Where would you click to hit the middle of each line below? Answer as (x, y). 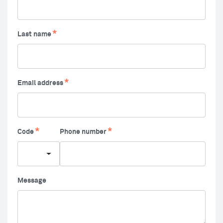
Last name (34, 34)
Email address (40, 83)
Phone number (83, 132)
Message (32, 181)
